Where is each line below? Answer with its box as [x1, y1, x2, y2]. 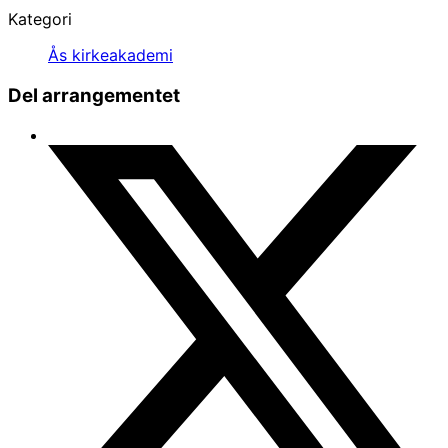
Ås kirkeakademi [48, 44, 173, 65]
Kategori [8, 8, 72, 29]
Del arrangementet [8, 83, 180, 107]
